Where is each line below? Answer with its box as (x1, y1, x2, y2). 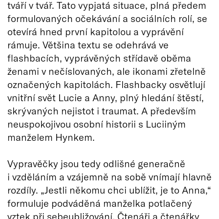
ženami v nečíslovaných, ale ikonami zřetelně (7, 65, 206, 77)
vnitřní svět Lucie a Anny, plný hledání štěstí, (7, 91, 204, 103)
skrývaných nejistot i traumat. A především (7, 105, 196, 116)
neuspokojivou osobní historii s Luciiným (7, 118, 186, 130)
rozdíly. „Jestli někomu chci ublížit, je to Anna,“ (7, 184, 211, 196)
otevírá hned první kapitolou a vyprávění (7, 25, 184, 37)
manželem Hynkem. (7, 131, 95, 143)
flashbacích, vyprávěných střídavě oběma (7, 52, 191, 64)
